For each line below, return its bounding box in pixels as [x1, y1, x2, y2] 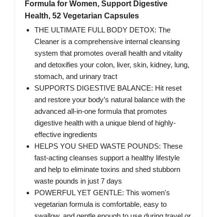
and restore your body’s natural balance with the [34, 95, 185, 104]
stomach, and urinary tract [34, 72, 117, 81]
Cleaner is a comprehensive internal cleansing [34, 37, 180, 46]
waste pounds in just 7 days [34, 177, 122, 186]
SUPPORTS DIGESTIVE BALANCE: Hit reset [34, 84, 182, 93]
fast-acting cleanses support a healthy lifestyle [34, 154, 180, 162]
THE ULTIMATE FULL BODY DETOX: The [34, 26, 170, 34]
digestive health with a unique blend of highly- [34, 119, 176, 127]
